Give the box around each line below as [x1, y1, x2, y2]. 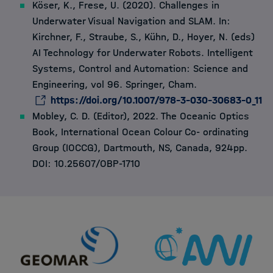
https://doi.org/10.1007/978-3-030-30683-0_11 [51, 94, 262, 107]
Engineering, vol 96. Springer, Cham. [32, 79, 197, 91]
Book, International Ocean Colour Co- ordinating [32, 126, 249, 138]
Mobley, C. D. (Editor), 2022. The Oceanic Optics [32, 110, 249, 122]
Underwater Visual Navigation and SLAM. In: [32, 15, 230, 27]
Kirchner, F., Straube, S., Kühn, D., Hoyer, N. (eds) [32, 31, 255, 43]
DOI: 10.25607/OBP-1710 [32, 158, 140, 170]
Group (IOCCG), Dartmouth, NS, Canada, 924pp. [32, 142, 247, 154]
